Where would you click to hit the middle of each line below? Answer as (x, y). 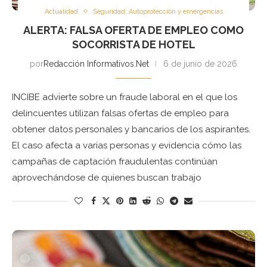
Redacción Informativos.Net (96, 63)
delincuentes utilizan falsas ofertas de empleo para (120, 113)
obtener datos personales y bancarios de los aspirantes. (131, 129)
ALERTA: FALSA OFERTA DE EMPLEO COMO (133, 30)
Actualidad (61, 11)
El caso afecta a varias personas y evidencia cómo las (127, 145)
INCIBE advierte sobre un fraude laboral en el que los (125, 97)
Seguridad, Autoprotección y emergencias (158, 11)
